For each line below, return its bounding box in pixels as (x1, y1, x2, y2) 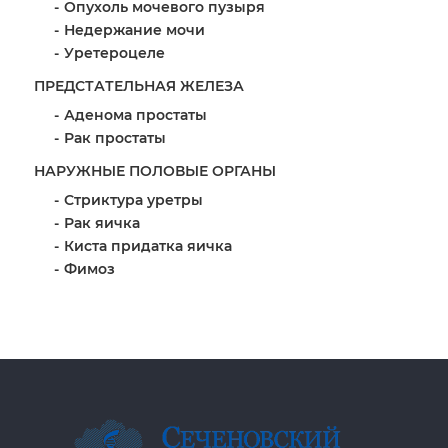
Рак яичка (64, 213, 140, 232)
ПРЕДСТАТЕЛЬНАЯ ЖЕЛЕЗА (34, 76, 244, 95)
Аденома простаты (64, 105, 207, 124)
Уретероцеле (64, 43, 165, 62)
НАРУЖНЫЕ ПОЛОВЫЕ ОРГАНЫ (34, 161, 276, 180)
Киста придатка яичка (64, 236, 232, 255)
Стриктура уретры (64, 190, 203, 209)
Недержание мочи (64, 20, 205, 39)
